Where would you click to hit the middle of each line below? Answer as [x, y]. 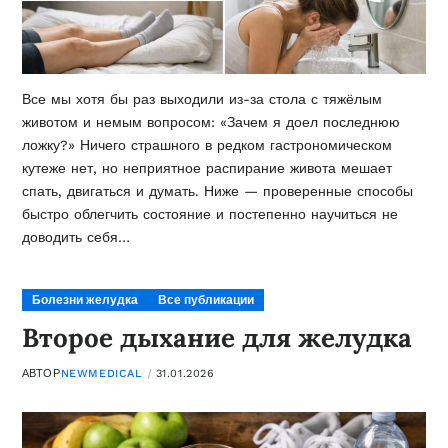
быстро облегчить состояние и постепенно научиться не [209, 213]
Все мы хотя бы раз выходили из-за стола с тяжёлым [201, 98]
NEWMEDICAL [101, 373]
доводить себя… [75, 236]
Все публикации [205, 299]
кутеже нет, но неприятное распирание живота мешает [206, 167]
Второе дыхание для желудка [216, 337]
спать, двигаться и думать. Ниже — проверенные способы [217, 190]
